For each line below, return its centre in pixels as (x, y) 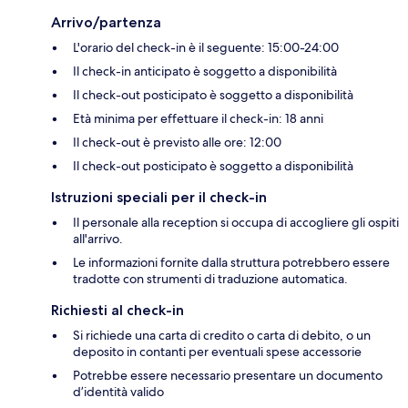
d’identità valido (118, 391)
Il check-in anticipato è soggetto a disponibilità (205, 71)
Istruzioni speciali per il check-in (159, 197)
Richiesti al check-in (117, 310)
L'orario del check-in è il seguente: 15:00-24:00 (206, 47)
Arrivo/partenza (106, 22)
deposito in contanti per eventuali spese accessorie (217, 351)
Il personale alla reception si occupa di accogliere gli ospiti (236, 222)
